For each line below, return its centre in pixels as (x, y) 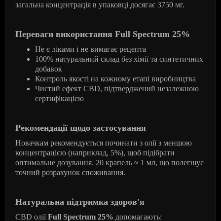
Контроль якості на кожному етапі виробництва (115, 79)
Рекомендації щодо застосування (81, 128)
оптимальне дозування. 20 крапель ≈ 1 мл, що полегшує (110, 163)
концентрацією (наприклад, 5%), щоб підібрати (95, 153)
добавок (49, 69)
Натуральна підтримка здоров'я (80, 202)
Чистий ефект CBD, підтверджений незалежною (117, 89)
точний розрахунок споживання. (70, 172)
